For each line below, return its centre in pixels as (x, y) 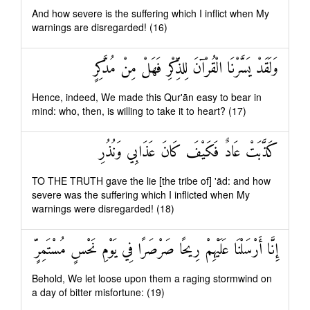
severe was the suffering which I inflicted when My (141, 194)
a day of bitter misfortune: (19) (98, 292)
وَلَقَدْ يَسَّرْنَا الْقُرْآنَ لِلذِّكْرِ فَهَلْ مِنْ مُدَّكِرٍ (186, 69)
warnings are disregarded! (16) (100, 27)
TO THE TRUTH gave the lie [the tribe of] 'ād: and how (151, 181)
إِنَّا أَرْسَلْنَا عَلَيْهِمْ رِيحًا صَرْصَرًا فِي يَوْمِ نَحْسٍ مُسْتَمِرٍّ (156, 250)
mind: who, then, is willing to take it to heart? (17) (139, 111)
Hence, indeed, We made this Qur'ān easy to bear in (147, 97)
